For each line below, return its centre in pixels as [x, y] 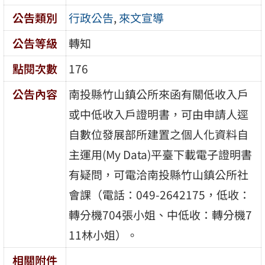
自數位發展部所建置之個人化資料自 [159, 134]
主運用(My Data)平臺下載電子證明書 [161, 154]
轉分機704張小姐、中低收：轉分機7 [161, 214]
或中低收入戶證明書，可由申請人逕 [159, 114]
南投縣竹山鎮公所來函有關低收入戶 [159, 94]
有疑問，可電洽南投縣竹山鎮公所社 [159, 174]
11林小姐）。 [104, 235]
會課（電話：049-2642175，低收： [160, 194]
